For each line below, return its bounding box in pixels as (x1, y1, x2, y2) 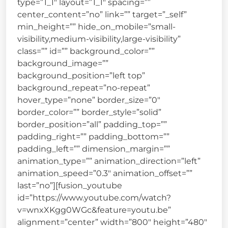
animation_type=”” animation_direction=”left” (17, 156, 201, 166)
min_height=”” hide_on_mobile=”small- (17, 22, 176, 32)
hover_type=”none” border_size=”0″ (17, 95, 160, 105)
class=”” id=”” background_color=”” (17, 46, 155, 56)
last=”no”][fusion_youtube (17, 181, 122, 191)
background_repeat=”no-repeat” (17, 83, 150, 93)
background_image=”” (17, 59, 108, 69)
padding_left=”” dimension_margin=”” (17, 144, 170, 154)
